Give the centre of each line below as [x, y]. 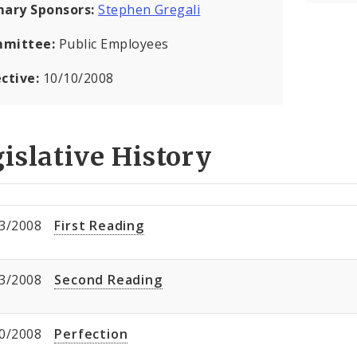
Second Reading [108, 280]
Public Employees [114, 44]
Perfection [91, 334]
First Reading [99, 226]
